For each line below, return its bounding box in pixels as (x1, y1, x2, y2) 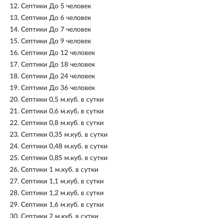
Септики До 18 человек (21, 61, 95, 68)
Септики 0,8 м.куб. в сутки (21, 120, 104, 127)
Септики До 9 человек (21, 38, 91, 45)
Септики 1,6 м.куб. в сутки (21, 201, 104, 208)
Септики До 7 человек (21, 26, 91, 33)
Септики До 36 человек (21, 85, 95, 91)
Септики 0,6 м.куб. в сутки (21, 108, 104, 115)
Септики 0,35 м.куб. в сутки (21, 131, 108, 138)
